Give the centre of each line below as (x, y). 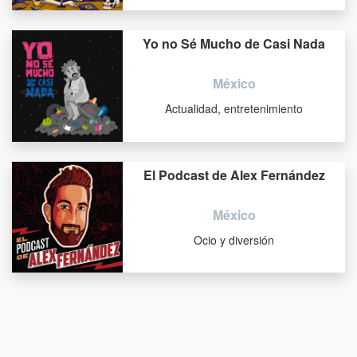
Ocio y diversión (234, 239)
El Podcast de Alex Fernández (234, 175)
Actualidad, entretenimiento (234, 109)
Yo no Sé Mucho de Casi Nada (234, 44)
